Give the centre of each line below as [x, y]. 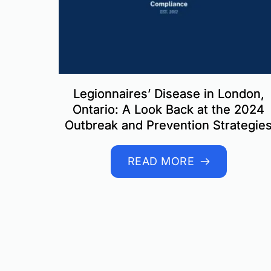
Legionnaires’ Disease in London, [168, 93]
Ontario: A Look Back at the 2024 [169, 109]
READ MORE [161, 161]
